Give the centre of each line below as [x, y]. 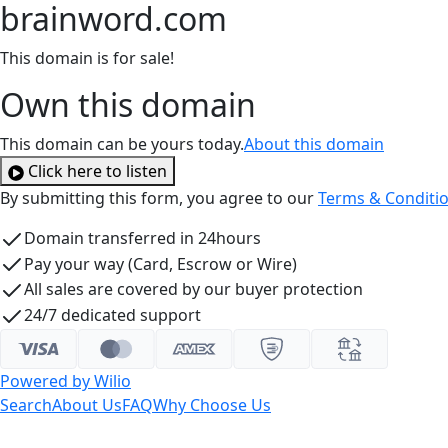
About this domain [314, 144]
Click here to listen [97, 171]
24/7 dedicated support [112, 315]
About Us [87, 404]
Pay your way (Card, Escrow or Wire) [160, 263]
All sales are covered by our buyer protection [193, 289]
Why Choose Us [212, 404]
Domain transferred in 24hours [142, 238]
